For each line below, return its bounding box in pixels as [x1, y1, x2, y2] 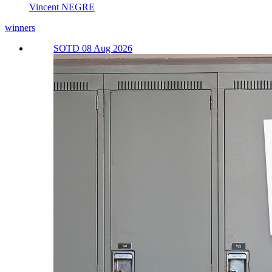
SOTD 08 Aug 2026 [53, 43, 132, 54]
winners [5, 22, 35, 33]
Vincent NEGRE [29, 2, 95, 13]
